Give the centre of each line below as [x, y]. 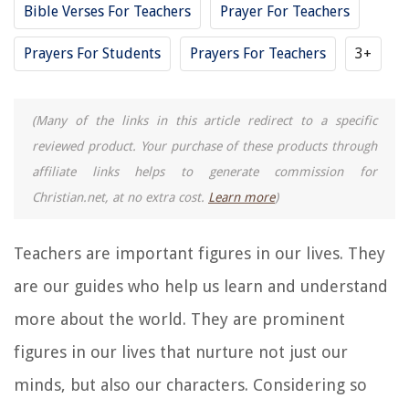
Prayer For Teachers [285, 12]
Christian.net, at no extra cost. [120, 198]
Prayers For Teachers [258, 54]
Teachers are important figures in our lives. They [199, 254]
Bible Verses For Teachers [107, 12]
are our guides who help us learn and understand [201, 287]
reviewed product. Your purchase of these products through [204, 147]
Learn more [241, 198]
